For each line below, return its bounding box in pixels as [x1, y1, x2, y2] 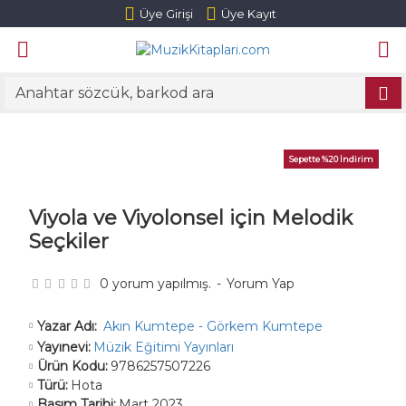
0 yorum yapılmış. [100, 275, 212, 292]
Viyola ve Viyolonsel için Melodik [29, 206, 353, 230]
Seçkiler [29, 229, 109, 254]
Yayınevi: [37, 339, 91, 355]
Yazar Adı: [37, 318, 97, 334]
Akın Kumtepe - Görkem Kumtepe [103, 317, 323, 334]
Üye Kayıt [220, 5, 276, 21]
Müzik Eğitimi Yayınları [93, 339, 234, 355]
